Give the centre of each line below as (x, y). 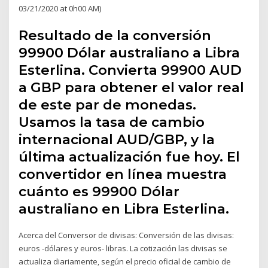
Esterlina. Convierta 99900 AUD (130, 70)
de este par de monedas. (108, 105)
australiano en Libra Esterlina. (124, 209)
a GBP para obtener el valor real (132, 88)
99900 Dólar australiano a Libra (130, 53)
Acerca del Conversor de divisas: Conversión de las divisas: (127, 235)
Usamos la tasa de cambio (112, 122)
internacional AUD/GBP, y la (117, 140)
